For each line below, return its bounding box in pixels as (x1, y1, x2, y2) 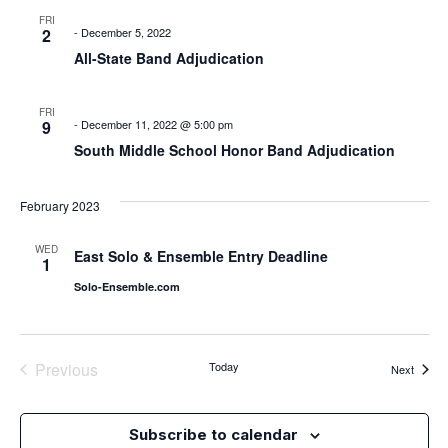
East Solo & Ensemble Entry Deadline (73, 245, 328, 266)
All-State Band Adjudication (73, 47, 264, 68)
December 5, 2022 (80, 23, 171, 40)
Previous (34, 357, 98, 381)
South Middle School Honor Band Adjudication (73, 139, 395, 160)
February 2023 (19, 196, 100, 214)
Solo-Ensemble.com (73, 278, 180, 294)
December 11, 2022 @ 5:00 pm (80, 115, 233, 132)
